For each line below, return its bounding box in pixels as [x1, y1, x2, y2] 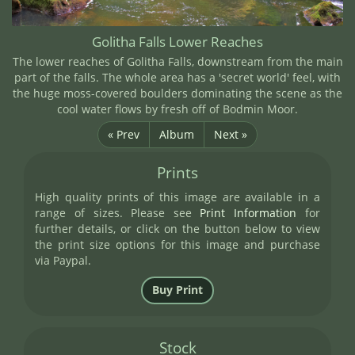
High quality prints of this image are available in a [35, 189, 320, 204]
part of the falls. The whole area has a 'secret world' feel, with [14, 69, 341, 85]
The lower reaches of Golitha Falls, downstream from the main [12, 53, 343, 69]
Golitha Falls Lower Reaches [92, 32, 263, 51]
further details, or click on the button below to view [35, 220, 320, 236]
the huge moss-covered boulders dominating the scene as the [13, 85, 342, 101]
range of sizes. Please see [35, 204, 200, 220]
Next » [214, 126, 247, 142]
